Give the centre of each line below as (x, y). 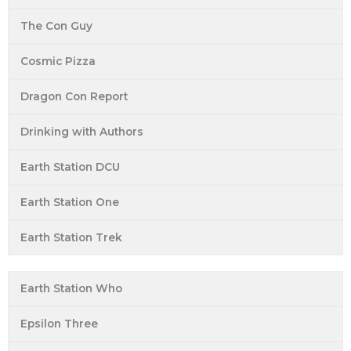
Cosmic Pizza (58, 62)
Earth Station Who (71, 289)
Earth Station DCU (70, 167)
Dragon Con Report (74, 97)
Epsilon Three (59, 324)
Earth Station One (70, 203)
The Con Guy (56, 26)
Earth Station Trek (71, 238)
